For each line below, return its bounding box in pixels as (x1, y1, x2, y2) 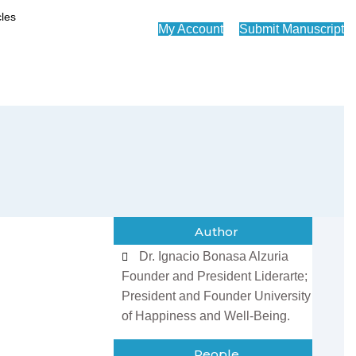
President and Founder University (121, 289, 311, 303)
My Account (158, 22, 223, 36)
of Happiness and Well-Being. (121, 309, 290, 323)
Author (195, 224, 239, 239)
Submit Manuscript (239, 22, 344, 36)
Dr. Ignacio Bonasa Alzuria (139, 250, 289, 263)
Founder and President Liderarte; (121, 269, 308, 283)
